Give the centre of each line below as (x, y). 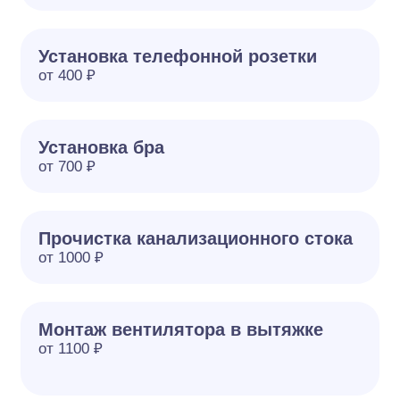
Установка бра (102, 147)
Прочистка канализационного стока (196, 238)
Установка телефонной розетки (178, 56)
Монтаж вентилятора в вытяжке (181, 329)
